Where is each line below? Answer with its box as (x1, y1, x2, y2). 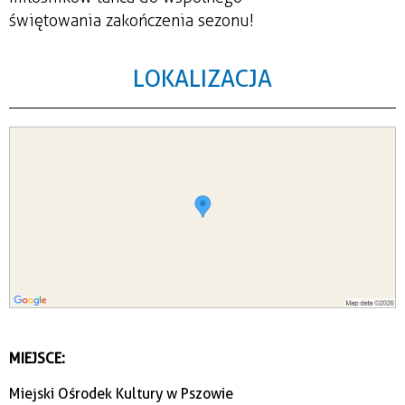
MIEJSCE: (9, 350, 65, 368)
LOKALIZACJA (133, 63, 272, 92)
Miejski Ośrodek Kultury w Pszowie (9, 385, 233, 403)
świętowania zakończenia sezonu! (9, 10, 254, 31)
